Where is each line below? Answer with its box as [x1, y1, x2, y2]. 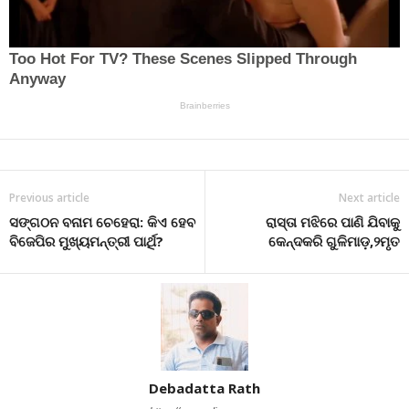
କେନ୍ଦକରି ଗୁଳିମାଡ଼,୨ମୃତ [268, 231, 400, 250]
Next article [339, 189, 400, 205]
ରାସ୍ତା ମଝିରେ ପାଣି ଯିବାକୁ [266, 212, 400, 231]
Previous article [9, 189, 89, 205]
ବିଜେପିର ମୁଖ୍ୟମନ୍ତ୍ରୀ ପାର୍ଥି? [9, 231, 163, 250]
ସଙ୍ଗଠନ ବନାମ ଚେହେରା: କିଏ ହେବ [9, 212, 195, 231]
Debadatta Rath [149, 378, 260, 397]
